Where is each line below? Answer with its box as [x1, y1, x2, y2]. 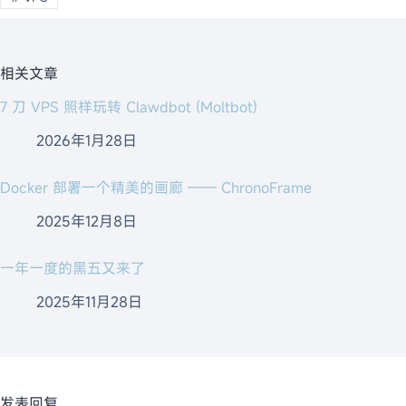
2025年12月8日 [36, 210, 137, 231]
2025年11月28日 [36, 291, 142, 312]
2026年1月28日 [36, 130, 137, 151]
